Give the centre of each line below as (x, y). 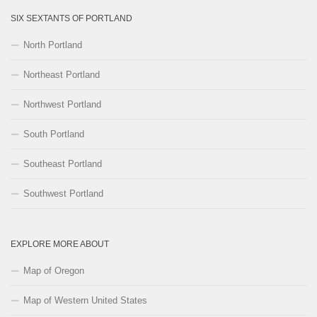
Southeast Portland (63, 163)
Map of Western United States (85, 300)
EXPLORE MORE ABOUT (60, 244)
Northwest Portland (62, 104)
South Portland (54, 134)
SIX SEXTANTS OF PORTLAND (71, 18)
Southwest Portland (63, 193)
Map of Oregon (54, 270)
